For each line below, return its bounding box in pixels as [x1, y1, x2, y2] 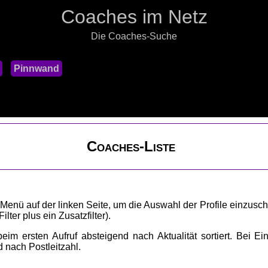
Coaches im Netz [60, 6, 208, 28]
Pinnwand [14, 63, 59, 74]
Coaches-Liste [87, 138, 175, 154]
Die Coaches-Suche [91, 31, 177, 41]
